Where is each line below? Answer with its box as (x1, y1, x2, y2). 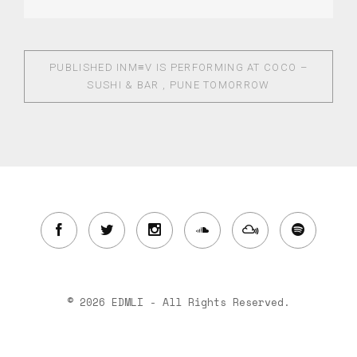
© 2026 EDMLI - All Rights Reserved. (67, 294, 290, 310)
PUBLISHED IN (49, 61, 128, 73)
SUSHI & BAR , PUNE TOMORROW (87, 79, 270, 91)
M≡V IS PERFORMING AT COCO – (127, 61, 308, 73)
